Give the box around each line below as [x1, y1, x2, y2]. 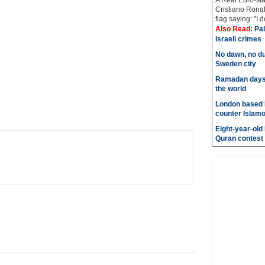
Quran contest [215, 134, 263, 143]
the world [215, 85, 246, 93]
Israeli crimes [215, 35, 261, 43]
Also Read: [215, 25, 254, 33]
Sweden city [215, 60, 256, 68]
